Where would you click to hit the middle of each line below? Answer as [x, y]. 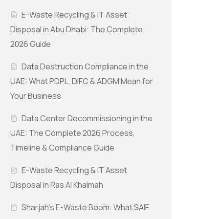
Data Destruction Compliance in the [85, 67]
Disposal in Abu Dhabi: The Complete [77, 30]
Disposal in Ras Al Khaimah [57, 185]
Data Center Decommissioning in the [87, 119]
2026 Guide [31, 44]
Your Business [36, 96]
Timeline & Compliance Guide [62, 148]
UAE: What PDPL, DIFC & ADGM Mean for [82, 81]
